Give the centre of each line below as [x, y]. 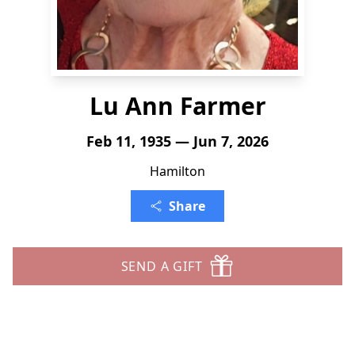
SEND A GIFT [162, 266]
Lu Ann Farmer [177, 106]
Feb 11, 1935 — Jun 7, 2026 [177, 141]
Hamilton [177, 171]
